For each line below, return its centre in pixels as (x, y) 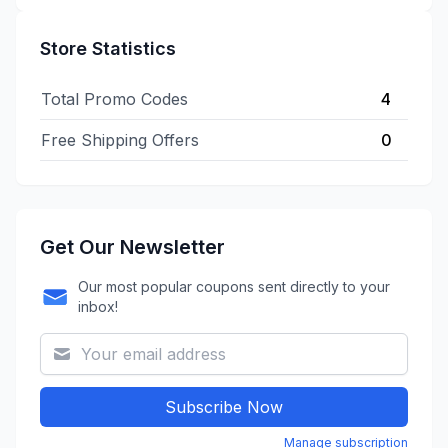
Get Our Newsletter (132, 247)
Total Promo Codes (114, 99)
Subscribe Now (224, 407)
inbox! (97, 306)
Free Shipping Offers (120, 140)
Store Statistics (108, 48)
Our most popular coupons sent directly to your (233, 286)
